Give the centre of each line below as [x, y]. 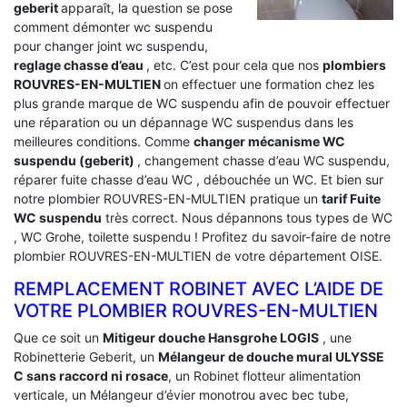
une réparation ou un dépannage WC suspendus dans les [184, 122]
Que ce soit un [58, 337]
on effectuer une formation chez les [269, 84]
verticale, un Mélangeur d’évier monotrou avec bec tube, [181, 394]
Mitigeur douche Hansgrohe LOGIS [211, 337]
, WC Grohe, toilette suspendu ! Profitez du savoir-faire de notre [202, 236]
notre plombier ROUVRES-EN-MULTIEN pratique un [168, 198]
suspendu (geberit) [75, 160]
